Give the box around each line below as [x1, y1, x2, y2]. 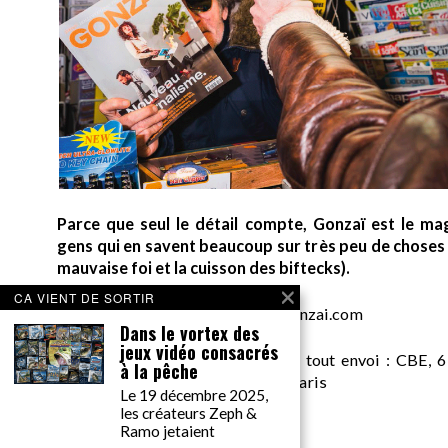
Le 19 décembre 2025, [120, 386, 268, 404]
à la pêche [120, 358, 198, 384]
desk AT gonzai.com [219, 304, 363, 324]
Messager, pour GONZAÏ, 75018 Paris [57, 372, 327, 392]
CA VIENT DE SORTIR [14, 289, 155, 306]
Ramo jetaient [120, 422, 215, 440]
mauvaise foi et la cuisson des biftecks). [57, 258, 350, 278]
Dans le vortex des [120, 320, 259, 346]
